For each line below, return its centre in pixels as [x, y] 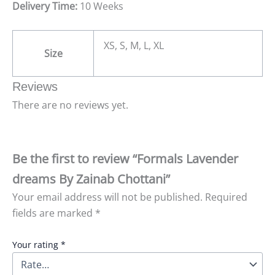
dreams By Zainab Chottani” [91, 179]
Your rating [37, 245]
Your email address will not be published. [107, 197]
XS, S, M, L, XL [134, 46]
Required [226, 197]
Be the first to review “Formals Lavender [125, 158]
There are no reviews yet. [70, 105]
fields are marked [54, 213]
